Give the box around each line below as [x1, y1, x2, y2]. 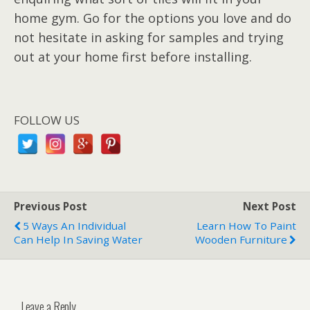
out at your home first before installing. [14, 48, 252, 65]
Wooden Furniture [195, 232, 287, 246]
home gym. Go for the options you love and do [14, 9, 291, 26]
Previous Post [14, 199, 87, 213]
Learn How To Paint [197, 218, 296, 232]
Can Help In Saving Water [14, 232, 143, 246]
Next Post [243, 199, 296, 213]
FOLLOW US [14, 111, 80, 128]
